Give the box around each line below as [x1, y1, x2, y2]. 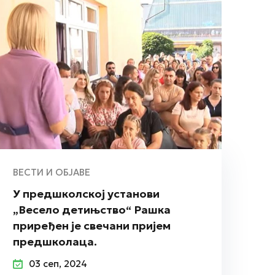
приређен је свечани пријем [13, 218, 171, 233]
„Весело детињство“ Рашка [13, 202, 171, 217]
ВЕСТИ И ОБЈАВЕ [13, 166, 90, 178]
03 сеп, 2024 [29, 257, 87, 269]
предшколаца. [13, 234, 97, 249]
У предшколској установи [13, 186, 160, 201]
